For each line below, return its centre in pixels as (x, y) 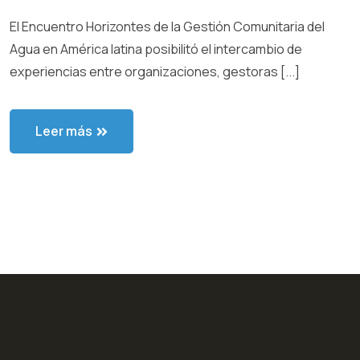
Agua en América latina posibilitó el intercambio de (156, 49)
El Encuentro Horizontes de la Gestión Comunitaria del (167, 27)
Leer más (64, 131)
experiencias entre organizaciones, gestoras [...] (155, 72)
